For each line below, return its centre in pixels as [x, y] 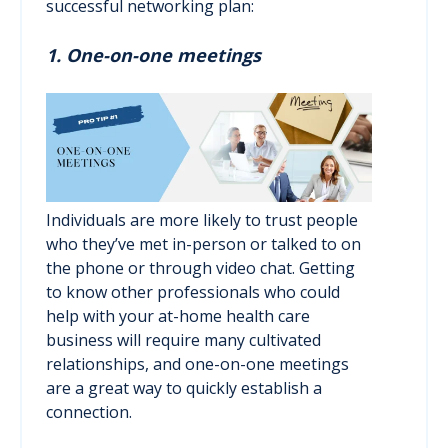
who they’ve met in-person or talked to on [203, 243]
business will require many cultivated [183, 339]
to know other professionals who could [193, 291]
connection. [89, 411]
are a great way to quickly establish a [184, 387]
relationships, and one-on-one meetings [197, 363]
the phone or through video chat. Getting [200, 267]
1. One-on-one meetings [153, 55]
